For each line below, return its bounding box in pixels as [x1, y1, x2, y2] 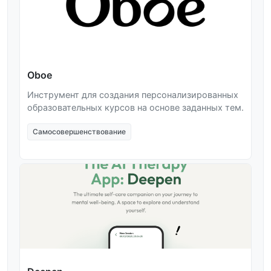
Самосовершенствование [33, 127, 126, 137]
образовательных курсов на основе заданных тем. [27, 102, 244, 113]
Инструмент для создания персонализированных [27, 90, 238, 100]
